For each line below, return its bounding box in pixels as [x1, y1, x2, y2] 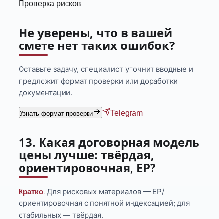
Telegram [110, 109, 143, 118]
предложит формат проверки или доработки [19, 76, 178, 86]
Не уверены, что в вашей [19, 24, 173, 41]
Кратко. [19, 187, 45, 196]
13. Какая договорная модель [19, 134, 200, 151]
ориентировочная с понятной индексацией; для [19, 198, 190, 208]
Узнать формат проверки [20, 110, 93, 118]
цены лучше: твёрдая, [19, 147, 154, 163]
